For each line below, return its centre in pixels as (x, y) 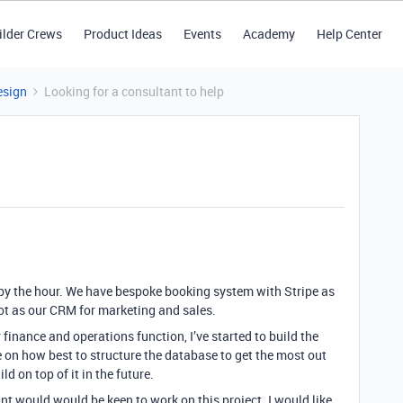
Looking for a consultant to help (134, 91)
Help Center (349, 34)
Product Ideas (122, 34)
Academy (269, 34)
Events (202, 34)
